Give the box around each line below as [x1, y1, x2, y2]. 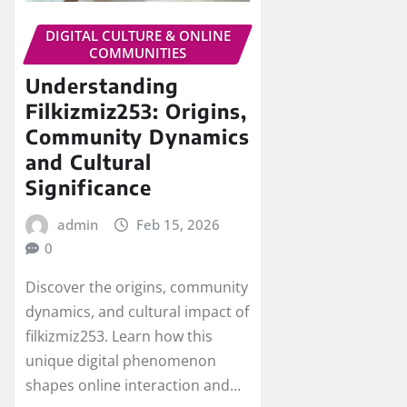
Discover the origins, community [25, 277, 248, 298]
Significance [25, 174, 152, 201]
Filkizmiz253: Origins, [25, 98, 247, 124]
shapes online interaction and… [25, 375, 241, 396]
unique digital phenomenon [25, 351, 216, 372]
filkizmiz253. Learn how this [25, 326, 213, 347]
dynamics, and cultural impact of [25, 302, 249, 323]
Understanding [25, 73, 179, 99]
